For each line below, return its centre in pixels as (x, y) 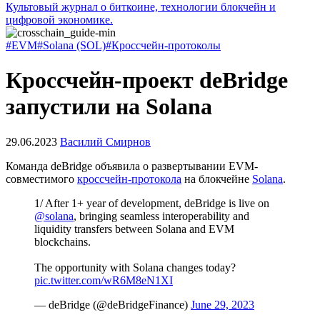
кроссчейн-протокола (129, 179)
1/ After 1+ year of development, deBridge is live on (152, 203)
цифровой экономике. (59, 20)
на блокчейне (217, 179)
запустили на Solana (109, 107)
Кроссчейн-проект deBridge (147, 80)
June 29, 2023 (222, 304)
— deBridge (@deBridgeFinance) (112, 304)
